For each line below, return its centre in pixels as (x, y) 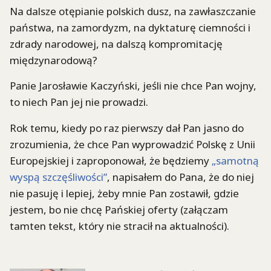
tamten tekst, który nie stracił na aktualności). (119, 226)
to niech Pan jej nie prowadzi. (79, 102)
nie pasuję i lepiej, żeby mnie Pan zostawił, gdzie (124, 193)
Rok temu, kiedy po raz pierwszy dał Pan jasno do (127, 128)
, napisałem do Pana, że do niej (181, 177)
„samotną (235, 160)
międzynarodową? (54, 60)
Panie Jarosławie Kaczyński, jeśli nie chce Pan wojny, (133, 86)
